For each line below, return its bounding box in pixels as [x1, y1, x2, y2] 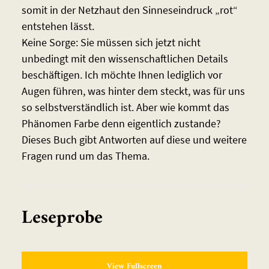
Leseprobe [21, 202, 103, 235]
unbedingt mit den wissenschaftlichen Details [21, 52, 228, 66]
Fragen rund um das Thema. [21, 149, 150, 163]
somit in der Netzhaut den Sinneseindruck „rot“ [21, 3, 238, 17]
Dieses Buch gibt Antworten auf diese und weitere [21, 133, 247, 147]
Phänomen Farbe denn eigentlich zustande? [21, 116, 221, 131]
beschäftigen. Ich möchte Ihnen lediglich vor [21, 68, 222, 82]
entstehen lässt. [21, 19, 94, 34]
